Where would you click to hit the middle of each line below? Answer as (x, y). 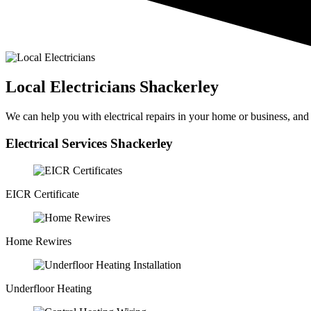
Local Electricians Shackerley (112, 87)
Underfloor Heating (49, 288)
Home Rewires (39, 241)
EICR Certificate (42, 194)
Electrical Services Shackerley (89, 143)
